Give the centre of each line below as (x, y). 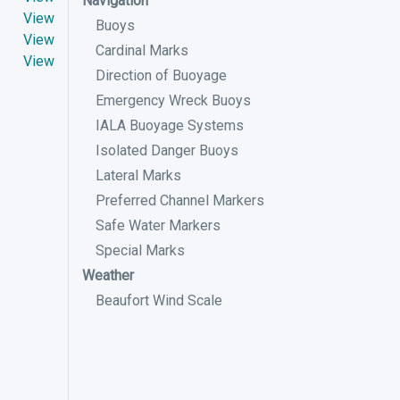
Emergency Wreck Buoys (173, 100)
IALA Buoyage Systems (170, 125)
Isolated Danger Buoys (167, 150)
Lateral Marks (138, 175)
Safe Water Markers (158, 225)
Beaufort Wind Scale (159, 300)
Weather (108, 275)
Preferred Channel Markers (180, 200)
